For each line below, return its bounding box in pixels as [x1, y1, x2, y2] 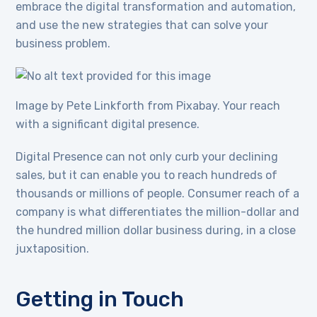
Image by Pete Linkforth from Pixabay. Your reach [16, 99, 281, 113]
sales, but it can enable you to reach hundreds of [16, 168, 278, 183]
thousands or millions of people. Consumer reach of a [16, 187, 300, 201]
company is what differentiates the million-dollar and [16, 205, 300, 219]
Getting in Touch [16, 287, 185, 313]
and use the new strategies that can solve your [16, 18, 269, 33]
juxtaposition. [16, 242, 90, 256]
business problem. [16, 37, 111, 51]
